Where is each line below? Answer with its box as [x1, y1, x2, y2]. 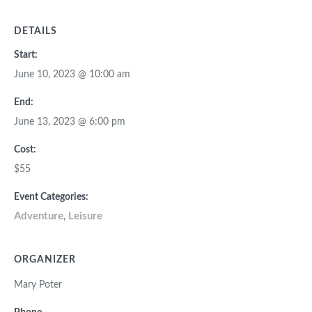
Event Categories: [14, 192, 88, 203]
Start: [14, 50, 38, 61]
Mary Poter [14, 280, 62, 290]
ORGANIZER [14, 255, 76, 265]
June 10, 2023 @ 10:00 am [14, 70, 130, 80]
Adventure [14, 211, 63, 222]
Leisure [68, 211, 102, 222]
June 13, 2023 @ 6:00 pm [14, 117, 125, 127]
